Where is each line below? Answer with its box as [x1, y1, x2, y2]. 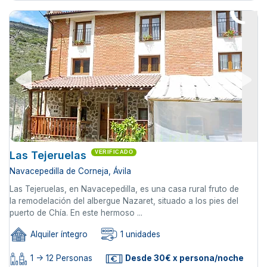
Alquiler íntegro [28, 229, 88, 240]
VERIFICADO [95, 149, 133, 156]
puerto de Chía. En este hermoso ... [10, 208, 142, 218]
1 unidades [118, 229, 160, 240]
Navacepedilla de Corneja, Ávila [10, 166, 131, 176]
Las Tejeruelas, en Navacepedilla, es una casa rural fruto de [10, 184, 239, 194]
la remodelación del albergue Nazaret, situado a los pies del [10, 196, 238, 206]
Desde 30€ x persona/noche [123, 253, 244, 263]
